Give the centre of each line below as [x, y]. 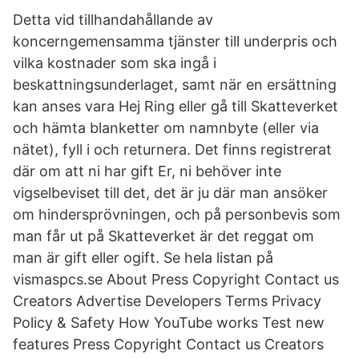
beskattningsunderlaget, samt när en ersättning [175, 85]
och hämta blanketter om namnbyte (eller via [166, 128]
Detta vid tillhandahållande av [113, 20]
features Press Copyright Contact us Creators [168, 344]
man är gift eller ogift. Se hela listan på [143, 258]
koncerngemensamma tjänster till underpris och [175, 41]
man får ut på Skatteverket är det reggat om [163, 236]
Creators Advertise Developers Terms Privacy [167, 301]
